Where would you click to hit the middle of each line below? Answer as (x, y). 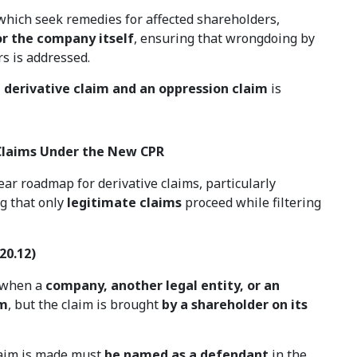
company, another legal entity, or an (163, 286)
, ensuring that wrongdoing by (225, 39)
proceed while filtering (252, 203)
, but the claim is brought (85, 305)
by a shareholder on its (235, 305)
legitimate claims (125, 203)
